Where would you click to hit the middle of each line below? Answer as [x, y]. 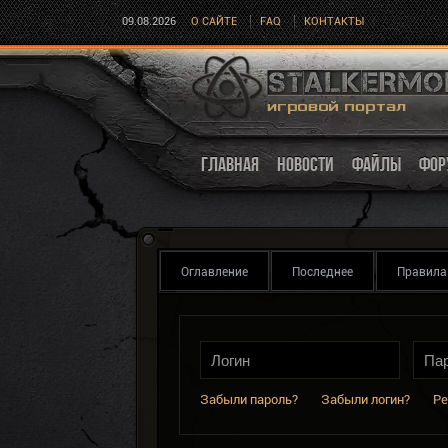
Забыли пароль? [249, 399]
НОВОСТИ [305, 164]
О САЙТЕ [214, 21]
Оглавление [214, 272]
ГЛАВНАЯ [230, 164]
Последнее [322, 272]
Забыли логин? [365, 399]
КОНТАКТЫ [334, 21]
